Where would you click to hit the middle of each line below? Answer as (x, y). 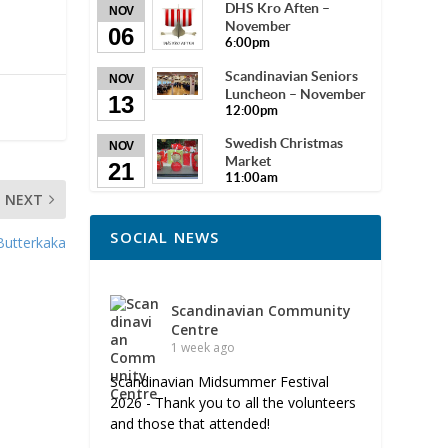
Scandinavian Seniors (292, 75)
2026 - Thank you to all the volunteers (233, 403)
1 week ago (203, 348)
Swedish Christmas (284, 142)
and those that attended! (190, 424)
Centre (195, 330)
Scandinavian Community (261, 311)
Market (248, 160)
